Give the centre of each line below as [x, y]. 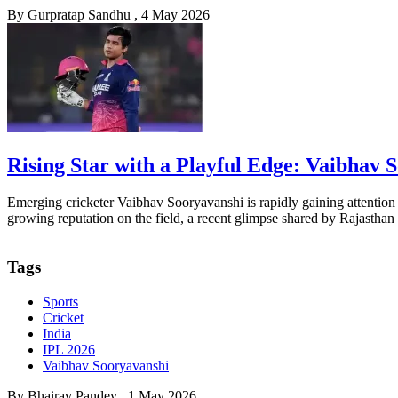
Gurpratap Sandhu [79, 14]
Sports [60, 301]
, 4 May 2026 [172, 14]
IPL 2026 [69, 349]
